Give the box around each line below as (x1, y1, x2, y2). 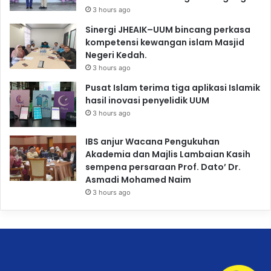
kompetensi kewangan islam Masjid (85, 36, 244, 49)
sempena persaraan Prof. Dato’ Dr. (85, 161, 241, 174)
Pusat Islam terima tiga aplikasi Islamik (85, 82, 260, 94)
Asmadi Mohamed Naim (85, 174, 191, 186)
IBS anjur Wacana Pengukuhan (85, 135, 220, 148)
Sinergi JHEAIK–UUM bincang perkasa (85, 24, 250, 36)
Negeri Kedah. (85, 49, 147, 62)
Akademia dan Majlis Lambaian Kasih (85, 148, 250, 161)
